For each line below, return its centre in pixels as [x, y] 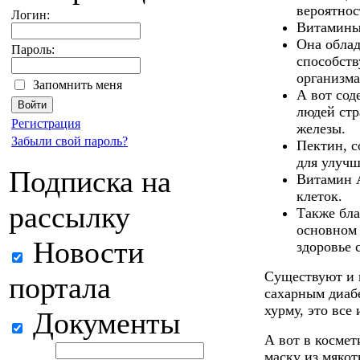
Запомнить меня [78, 85]
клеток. [319, 196]
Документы [103, 323]
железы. [321, 129]
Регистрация [46, 123]
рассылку [70, 217]
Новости [84, 252]
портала [60, 288]
